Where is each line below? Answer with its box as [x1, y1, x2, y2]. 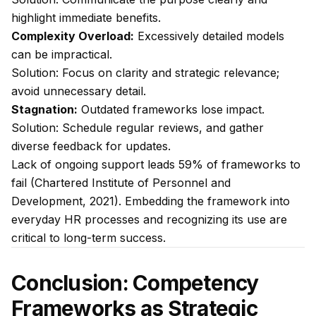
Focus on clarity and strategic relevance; [59, 66, 279, 80]
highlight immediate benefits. [11, 11, 161, 25]
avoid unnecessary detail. [11, 84, 146, 98]
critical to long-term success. [11, 231, 166, 245]
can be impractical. [11, 47, 112, 61]
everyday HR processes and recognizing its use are [11, 212, 287, 226]
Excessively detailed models [134, 29, 284, 43]
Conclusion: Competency [11, 270, 259, 296]
